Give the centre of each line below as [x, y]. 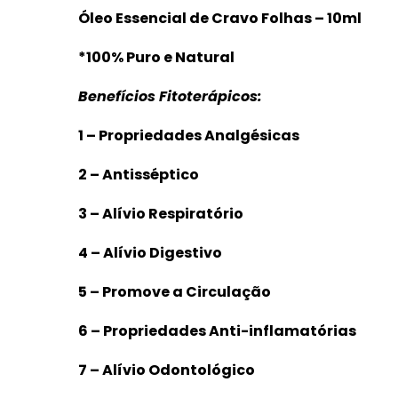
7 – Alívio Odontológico [167, 370]
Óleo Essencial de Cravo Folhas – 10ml [220, 19]
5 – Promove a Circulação [175, 292]
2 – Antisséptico [139, 175]
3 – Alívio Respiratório [161, 214]
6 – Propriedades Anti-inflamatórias [217, 331]
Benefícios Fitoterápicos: [170, 97]
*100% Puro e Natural [156, 58]
